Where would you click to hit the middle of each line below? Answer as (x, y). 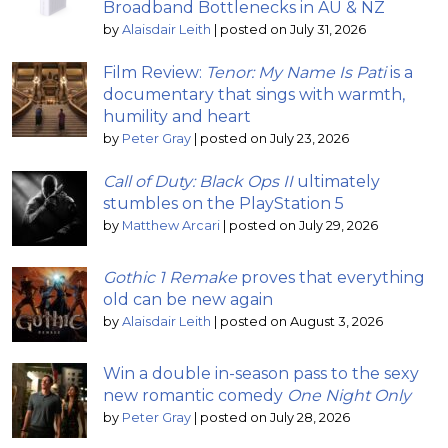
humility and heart (177, 116)
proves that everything (331, 277)
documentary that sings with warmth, (254, 94)
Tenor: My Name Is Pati (296, 72)
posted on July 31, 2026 (293, 29)
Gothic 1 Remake (170, 277)
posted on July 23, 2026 (274, 138)
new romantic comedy (195, 395)
